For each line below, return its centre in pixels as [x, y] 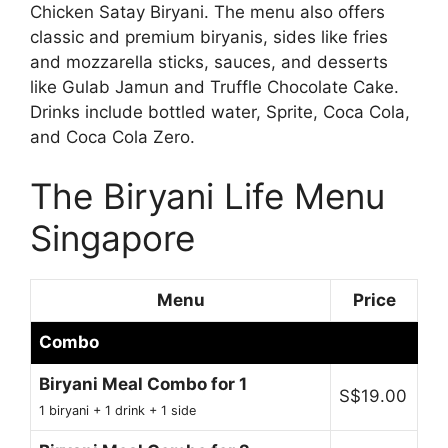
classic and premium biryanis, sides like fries [209, 36]
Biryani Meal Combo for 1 [143, 384]
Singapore [112, 238]
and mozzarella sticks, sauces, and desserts [209, 61]
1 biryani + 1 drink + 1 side [117, 411]
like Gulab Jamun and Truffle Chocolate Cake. [214, 86]
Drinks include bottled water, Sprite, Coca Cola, [220, 111]
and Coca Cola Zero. [112, 136]
